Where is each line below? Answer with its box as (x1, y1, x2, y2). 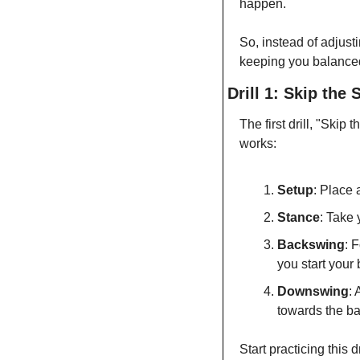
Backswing (277, 238, 345, 252)
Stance (277, 211, 320, 225)
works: (239, 137, 276, 151)
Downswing (277, 284, 349, 299)
